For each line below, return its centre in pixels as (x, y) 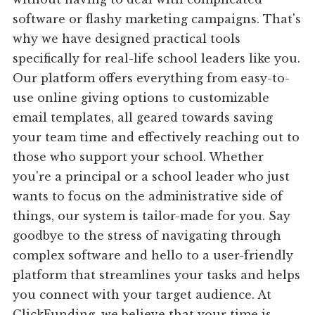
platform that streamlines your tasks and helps (157, 275)
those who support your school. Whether (139, 157)
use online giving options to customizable (141, 98)
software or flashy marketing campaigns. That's (157, 19)
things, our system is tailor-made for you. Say (152, 216)
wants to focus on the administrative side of (148, 197)
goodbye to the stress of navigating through (147, 236)
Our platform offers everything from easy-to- (152, 78)
